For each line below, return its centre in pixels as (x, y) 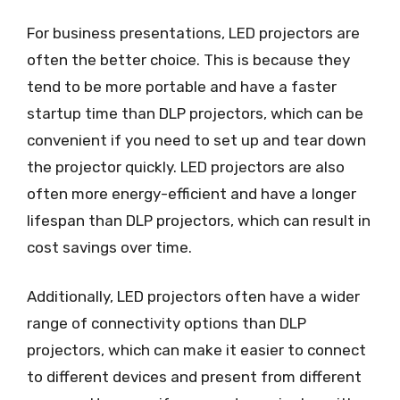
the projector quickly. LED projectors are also (186, 167)
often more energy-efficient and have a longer (192, 193)
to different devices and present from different (194, 377)
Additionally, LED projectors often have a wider (193, 296)
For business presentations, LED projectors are (193, 33)
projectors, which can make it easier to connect (196, 350)
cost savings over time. (109, 247)
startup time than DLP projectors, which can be (195, 113)
